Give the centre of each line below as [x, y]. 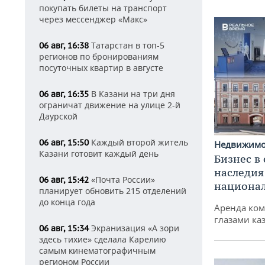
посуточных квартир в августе [101, 68]
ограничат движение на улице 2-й [110, 105]
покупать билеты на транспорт [103, 8]
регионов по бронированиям [99, 56]
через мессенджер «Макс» [93, 19]
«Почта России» [122, 180]
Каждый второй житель [138, 142]
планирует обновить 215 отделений [113, 191]
